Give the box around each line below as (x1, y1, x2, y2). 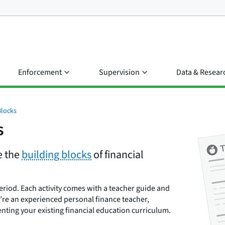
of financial (91, 147, 144, 163)
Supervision (99, 67, 140, 78)
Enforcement (18, 67, 62, 78)
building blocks (22, 147, 91, 163)
